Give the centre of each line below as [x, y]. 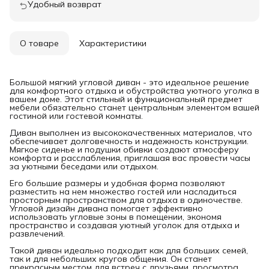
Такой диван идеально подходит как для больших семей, [129, 250]
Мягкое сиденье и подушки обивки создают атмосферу [124, 149]
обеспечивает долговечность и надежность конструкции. [129, 141]
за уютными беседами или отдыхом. [84, 166]
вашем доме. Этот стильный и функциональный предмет [126, 99]
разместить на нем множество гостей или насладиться [123, 191]
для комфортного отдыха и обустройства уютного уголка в [134, 90]
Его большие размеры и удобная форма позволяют [117, 183]
